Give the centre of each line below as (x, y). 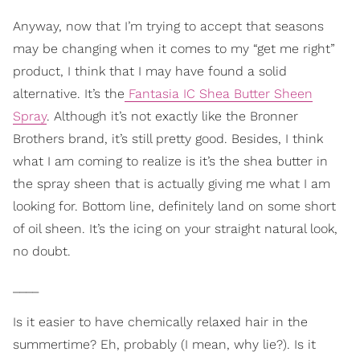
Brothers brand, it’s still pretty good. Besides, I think (168, 138)
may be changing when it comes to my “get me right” (174, 48)
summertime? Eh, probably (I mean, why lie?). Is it (164, 344)
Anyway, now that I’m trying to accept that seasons (168, 26)
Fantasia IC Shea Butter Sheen (219, 93)
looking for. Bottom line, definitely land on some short (174, 206)
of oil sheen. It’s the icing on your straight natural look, (175, 228)
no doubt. (42, 251)
